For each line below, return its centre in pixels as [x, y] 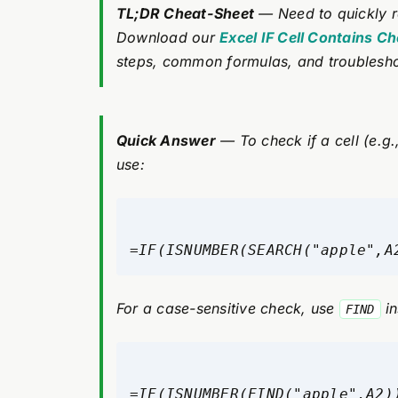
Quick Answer [166, 140]
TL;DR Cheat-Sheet [185, 13]
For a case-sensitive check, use [227, 308]
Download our [168, 37]
